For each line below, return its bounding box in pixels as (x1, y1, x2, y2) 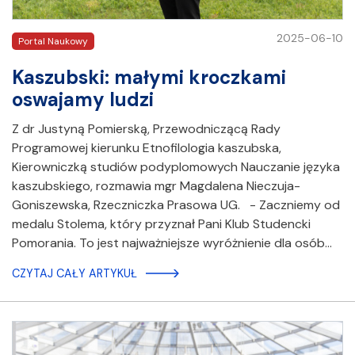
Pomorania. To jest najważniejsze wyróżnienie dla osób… (12, 234, 332, 251)
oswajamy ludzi (12, 86, 154, 112)
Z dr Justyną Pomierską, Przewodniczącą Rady (12, 120, 281, 137)
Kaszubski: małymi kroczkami (12, 64, 286, 90)
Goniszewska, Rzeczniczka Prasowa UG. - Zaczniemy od (12, 196, 340, 213)
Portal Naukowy (18, 35, 88, 48)
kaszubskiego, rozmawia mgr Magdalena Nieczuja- (12, 177, 300, 194)
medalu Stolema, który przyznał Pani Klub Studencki (12, 215, 311, 232)
